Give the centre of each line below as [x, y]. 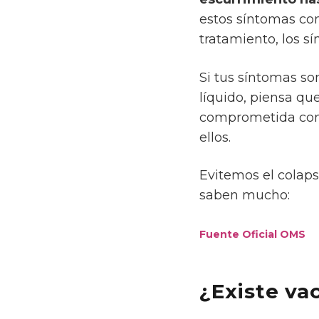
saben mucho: [245, 195]
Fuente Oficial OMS [253, 234]
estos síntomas [250, 20]
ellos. [215, 137]
